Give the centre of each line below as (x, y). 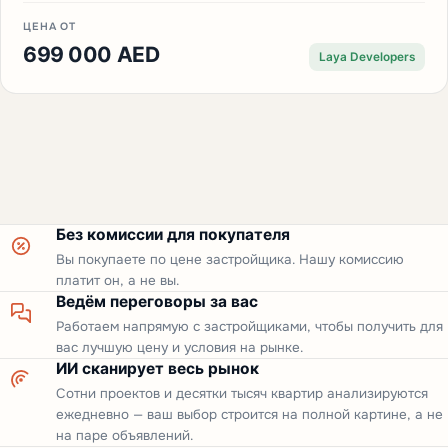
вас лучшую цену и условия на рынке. (179, 348)
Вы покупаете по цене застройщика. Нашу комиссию (230, 260)
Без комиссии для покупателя (173, 235)
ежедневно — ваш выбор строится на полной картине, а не (249, 415)
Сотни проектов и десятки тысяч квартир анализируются (242, 394)
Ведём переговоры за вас (157, 302)
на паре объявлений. (124, 436)
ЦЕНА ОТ (49, 27)
